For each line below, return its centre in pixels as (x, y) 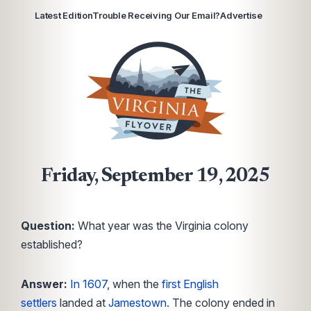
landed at (83, 303)
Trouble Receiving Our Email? (157, 15)
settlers (39, 303)
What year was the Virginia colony (162, 226)
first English (190, 284)
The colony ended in (222, 303)
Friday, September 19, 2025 (155, 176)
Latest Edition (64, 15)
